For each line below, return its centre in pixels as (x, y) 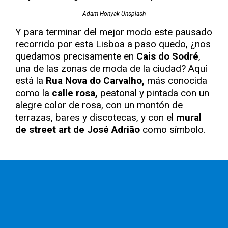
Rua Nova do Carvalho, (95, 81)
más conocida (176, 81)
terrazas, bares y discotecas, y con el (96, 117)
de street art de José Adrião (78, 130)
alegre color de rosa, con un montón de (99, 105)
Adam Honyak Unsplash (114, 14)
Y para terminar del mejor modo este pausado (114, 32)
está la (31, 81)
